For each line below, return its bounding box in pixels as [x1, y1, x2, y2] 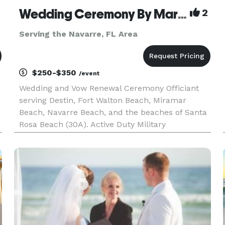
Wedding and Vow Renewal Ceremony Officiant [19, 83, 199, 93]
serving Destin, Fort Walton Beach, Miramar [19, 95, 186, 105]
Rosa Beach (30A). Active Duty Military [19, 120, 166, 129]
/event [78, 70, 99, 77]
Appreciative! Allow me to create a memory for [19, 132, 201, 141]
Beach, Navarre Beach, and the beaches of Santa [19, 107, 207, 117]
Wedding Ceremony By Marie [177, 7, 187, 22]
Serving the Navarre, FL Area [19, 29, 138, 39]
